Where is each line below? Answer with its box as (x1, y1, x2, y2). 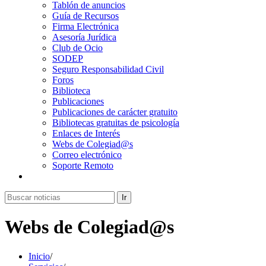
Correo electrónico (52, 150, 122, 160)
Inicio (28, 251, 50, 261)
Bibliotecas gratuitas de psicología (52, 118, 179, 128)
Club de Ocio (52, 43, 103, 53)
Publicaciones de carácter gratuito (52, 107, 178, 117)
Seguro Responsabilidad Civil (52, 64, 164, 74)
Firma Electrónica (52, 21, 119, 31)
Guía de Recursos (52, 11, 119, 21)
